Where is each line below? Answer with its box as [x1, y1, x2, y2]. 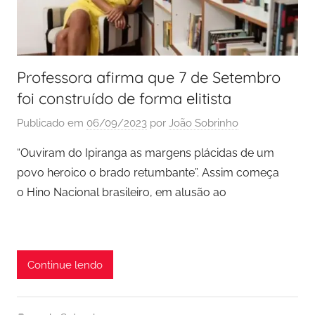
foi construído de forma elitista [17, 88, 231, 108]
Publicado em [17, 117, 86, 130]
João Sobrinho [169, 117, 238, 130]
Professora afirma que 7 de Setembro [17, 67, 281, 87]
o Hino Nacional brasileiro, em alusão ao [17, 186, 226, 200]
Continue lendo [27, 258, 103, 271]
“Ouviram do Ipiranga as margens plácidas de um [17, 146, 274, 160]
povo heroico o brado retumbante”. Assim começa [17, 166, 279, 180]
